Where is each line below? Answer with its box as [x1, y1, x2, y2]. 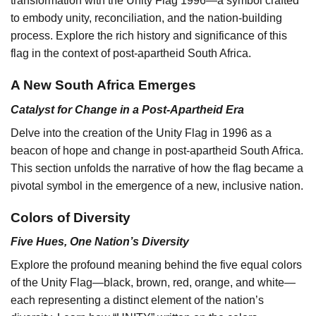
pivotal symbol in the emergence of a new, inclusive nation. [11, 179, 303, 192]
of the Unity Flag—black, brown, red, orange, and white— [11, 276, 296, 289]
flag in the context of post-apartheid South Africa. [11, 47, 251, 60]
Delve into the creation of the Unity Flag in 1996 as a [11, 126, 272, 139]
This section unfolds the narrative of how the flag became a [11, 162, 303, 174]
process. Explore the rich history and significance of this [11, 30, 287, 42]
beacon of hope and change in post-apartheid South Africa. [11, 144, 303, 157]
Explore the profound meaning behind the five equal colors [11, 259, 302, 272]
